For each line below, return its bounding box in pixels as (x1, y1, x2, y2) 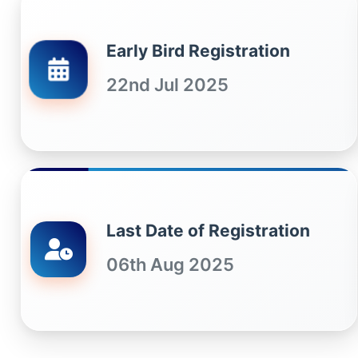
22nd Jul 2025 (106, 74, 229, 95)
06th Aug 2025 (106, 253, 234, 275)
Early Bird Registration (106, 40, 290, 61)
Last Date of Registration (106, 220, 310, 241)
